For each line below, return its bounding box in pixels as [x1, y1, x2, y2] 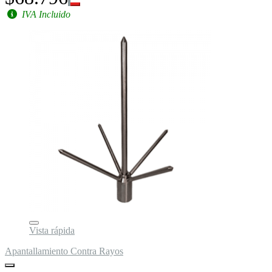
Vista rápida [29, 225, 75, 236]
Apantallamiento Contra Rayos [5, 245, 123, 256]
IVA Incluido [19, 8, 70, 19]
